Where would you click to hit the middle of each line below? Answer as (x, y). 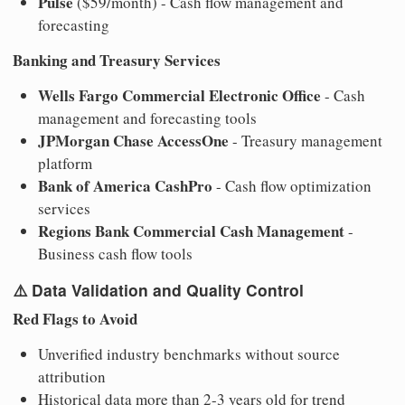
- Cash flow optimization (292, 185)
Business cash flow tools (115, 253)
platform (65, 163)
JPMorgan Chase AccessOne (133, 140)
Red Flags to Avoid (75, 319)
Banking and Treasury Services (117, 60)
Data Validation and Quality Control (168, 290)
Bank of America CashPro (125, 185)
